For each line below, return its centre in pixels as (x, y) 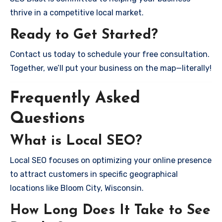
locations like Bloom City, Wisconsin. (77, 188)
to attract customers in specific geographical (94, 174)
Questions (47, 119)
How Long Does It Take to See (110, 210)
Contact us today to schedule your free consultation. (110, 54)
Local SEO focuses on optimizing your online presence (111, 160)
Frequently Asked (75, 98)
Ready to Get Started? (84, 35)
